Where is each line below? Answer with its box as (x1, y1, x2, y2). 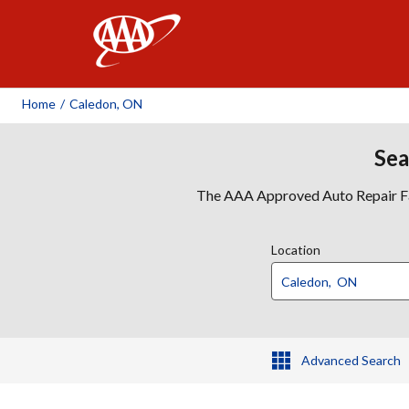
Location (271, 242, 320, 257)
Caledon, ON (69, 96, 142, 111)
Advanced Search (300, 352, 401, 368)
